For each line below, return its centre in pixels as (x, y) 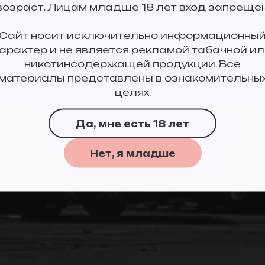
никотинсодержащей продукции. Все (132, 64)
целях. (132, 92)
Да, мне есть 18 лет (132, 123)
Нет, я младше (132, 153)
